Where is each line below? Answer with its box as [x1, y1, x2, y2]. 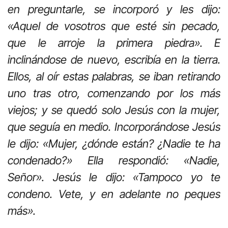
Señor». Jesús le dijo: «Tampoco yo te [8, 170, 220, 184]
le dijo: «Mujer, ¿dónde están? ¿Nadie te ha [8, 137, 220, 151]
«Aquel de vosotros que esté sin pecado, [8, 19, 220, 33]
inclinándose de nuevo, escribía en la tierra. [8, 53, 220, 67]
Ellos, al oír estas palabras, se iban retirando [8, 70, 220, 83]
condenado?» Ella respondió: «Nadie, [8, 154, 220, 167]
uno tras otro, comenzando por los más [8, 87, 220, 100]
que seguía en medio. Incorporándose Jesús [8, 120, 220, 134]
